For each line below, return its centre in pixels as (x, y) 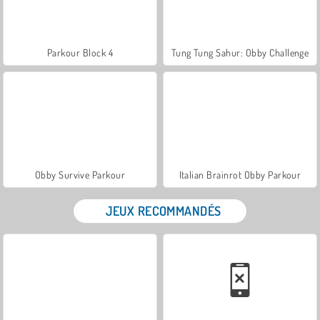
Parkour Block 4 (80, 52)
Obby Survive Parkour (80, 174)
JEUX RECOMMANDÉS (164, 210)
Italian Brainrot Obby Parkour (240, 174)
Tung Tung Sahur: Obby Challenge (240, 52)
